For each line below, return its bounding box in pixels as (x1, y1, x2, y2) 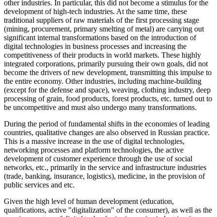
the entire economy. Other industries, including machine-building (4, 77, 201, 85)
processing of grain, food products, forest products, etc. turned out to (4, 94, 212, 103)
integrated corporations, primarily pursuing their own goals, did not (4, 59, 208, 68)
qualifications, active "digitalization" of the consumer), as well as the (4, 205, 212, 214)
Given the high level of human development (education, (4, 197, 174, 205)
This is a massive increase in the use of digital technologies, (4, 137, 185, 145)
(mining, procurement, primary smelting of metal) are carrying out (4, 24, 204, 33)
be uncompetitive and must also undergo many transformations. (4, 103, 197, 111)
